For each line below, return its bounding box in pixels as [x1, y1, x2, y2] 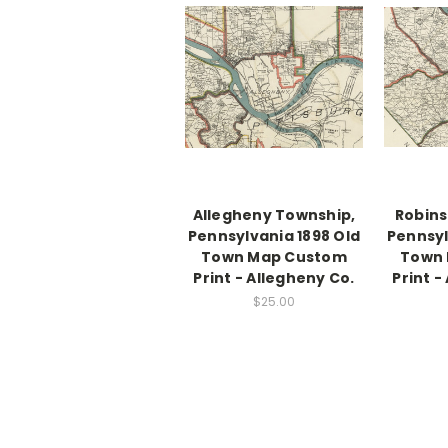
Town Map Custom [201, 247, 347, 268]
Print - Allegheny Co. [193, 268, 355, 289]
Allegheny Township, [192, 205, 356, 226]
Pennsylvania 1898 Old [187, 226, 361, 247]
